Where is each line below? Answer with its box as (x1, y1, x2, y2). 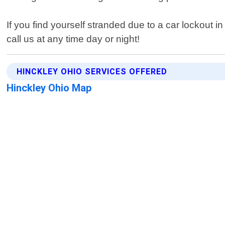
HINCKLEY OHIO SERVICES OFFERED (17, 67, 168, 77)
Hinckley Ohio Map (7, 82, 92, 94)
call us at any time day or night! (7, 34, 140, 45)
